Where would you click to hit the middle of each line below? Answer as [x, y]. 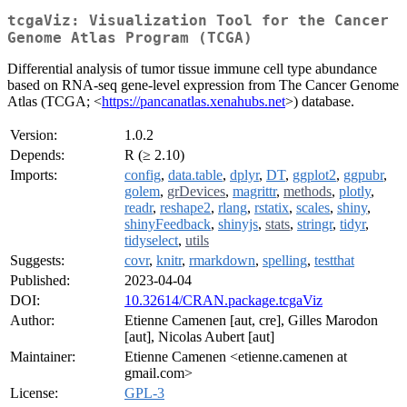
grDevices [196, 192]
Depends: [37, 155]
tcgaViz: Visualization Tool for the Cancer [198, 21]
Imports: [34, 175]
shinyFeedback [168, 224]
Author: [32, 321]
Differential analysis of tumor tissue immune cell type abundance [192, 69]
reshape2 [185, 208]
